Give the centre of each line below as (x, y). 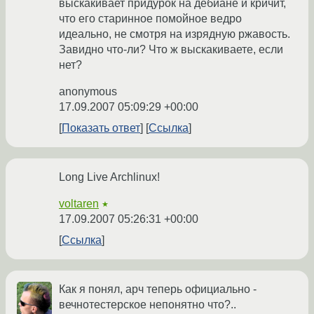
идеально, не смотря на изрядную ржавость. (175, 34)
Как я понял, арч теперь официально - (158, 289)
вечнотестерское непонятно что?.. (148, 305)
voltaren (79, 204)
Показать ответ (101, 128)
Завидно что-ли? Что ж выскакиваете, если (171, 50)
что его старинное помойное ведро (150, 19)
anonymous (88, 92)
